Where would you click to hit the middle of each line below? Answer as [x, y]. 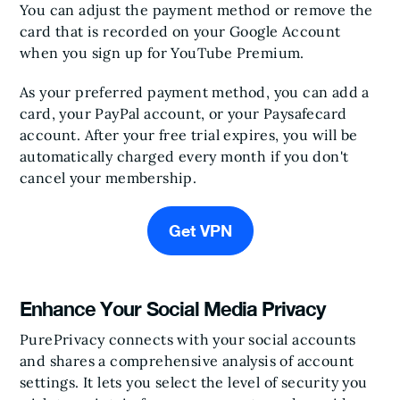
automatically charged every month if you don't [184, 157]
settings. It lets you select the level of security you [194, 383]
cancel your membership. [108, 178]
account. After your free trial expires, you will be [189, 135]
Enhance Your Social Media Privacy [175, 309]
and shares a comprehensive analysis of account [187, 361]
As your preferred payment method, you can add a [195, 92]
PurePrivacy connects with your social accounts [188, 340]
